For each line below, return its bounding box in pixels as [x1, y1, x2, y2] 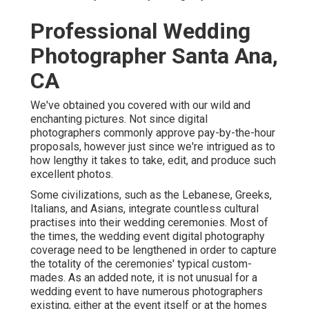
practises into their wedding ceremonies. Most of [30, 216, 268, 230]
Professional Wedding [30, 18, 250, 45]
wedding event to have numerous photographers [30, 285, 263, 299]
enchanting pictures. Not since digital [30, 112, 208, 126]
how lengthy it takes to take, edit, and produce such [30, 154, 276, 168]
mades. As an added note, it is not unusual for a [30, 271, 257, 285]
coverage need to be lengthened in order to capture [30, 243, 277, 257]
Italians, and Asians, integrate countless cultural [30, 202, 259, 216]
